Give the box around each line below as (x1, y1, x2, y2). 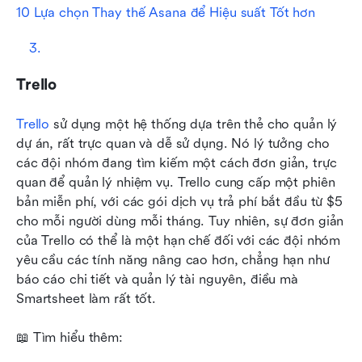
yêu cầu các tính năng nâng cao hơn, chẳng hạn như (16, 252, 330, 268)
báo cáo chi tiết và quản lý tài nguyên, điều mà (16, 271, 298, 288)
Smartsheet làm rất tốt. (16, 291, 157, 307)
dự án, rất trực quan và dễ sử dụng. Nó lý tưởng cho (16, 136, 330, 152)
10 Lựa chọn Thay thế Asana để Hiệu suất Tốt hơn (16, 5, 315, 21)
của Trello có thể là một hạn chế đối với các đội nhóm (16, 233, 341, 249)
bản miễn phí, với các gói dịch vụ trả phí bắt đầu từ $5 (16, 194, 343, 210)
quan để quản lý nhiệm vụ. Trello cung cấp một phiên (16, 175, 335, 191)
